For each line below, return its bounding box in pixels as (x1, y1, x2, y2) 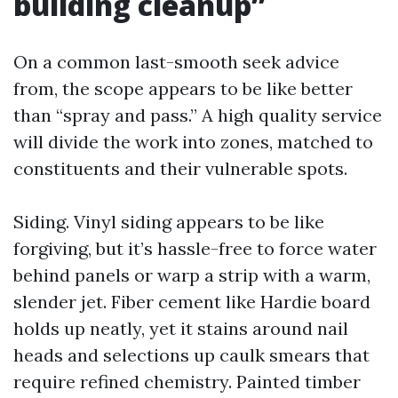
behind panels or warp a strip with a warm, (13, 264, 370, 286)
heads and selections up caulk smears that (13, 344, 370, 366)
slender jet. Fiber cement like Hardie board (13, 291, 370, 313)
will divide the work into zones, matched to (13, 131, 373, 153)
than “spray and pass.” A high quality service (13, 104, 382, 126)
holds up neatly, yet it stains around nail (13, 317, 348, 339)
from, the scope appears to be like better (13, 77, 353, 99)
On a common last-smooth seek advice (13, 51, 339, 73)
